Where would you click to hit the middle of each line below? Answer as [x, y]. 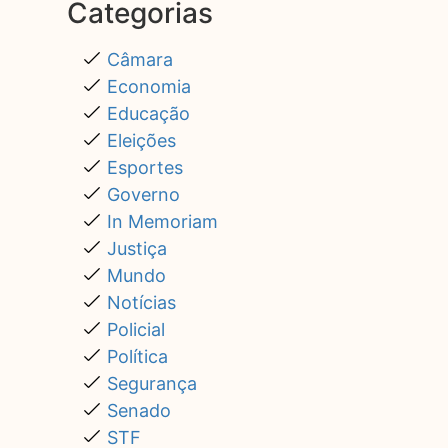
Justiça [136, 249]
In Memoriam [162, 222]
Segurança [151, 384]
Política [137, 357]
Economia [148, 87]
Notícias [141, 303]
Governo [143, 195]
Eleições [141, 141]
